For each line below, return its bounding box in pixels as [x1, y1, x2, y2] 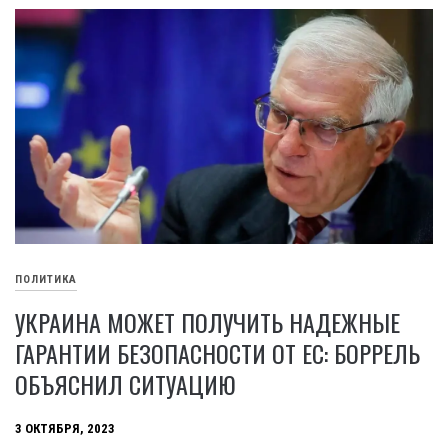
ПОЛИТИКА [15, 273, 77, 287]
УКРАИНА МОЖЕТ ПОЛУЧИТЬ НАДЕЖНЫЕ [15, 304, 400, 341]
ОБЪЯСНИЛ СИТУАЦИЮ [15, 366, 236, 403]
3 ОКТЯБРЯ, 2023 [15, 421, 115, 437]
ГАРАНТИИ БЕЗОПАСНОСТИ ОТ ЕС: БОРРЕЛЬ [15, 335, 420, 372]
